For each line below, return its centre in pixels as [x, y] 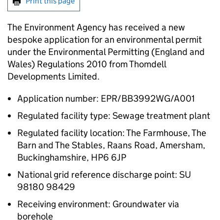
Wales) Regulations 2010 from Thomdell [87, 64]
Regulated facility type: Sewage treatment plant [114, 116]
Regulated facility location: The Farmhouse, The [112, 133]
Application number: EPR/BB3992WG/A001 [106, 99]
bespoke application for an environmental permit [105, 40]
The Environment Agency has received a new [96, 27]
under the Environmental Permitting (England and [106, 52]
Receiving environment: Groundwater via [98, 204]
